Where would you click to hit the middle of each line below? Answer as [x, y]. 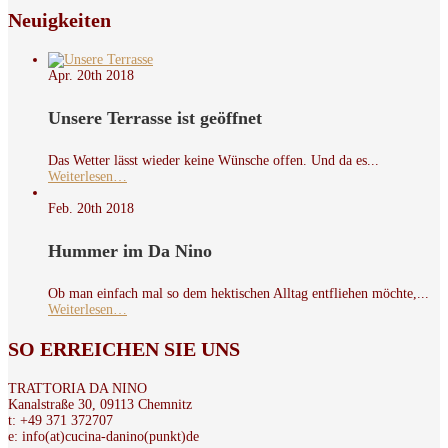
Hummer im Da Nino [130, 250]
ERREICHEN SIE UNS [137, 348]
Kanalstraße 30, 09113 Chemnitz [100, 404]
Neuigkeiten [59, 20]
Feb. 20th [75, 208]
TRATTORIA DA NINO [77, 388]
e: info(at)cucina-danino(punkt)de [103, 436]
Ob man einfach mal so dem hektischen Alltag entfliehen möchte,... [238, 293]
